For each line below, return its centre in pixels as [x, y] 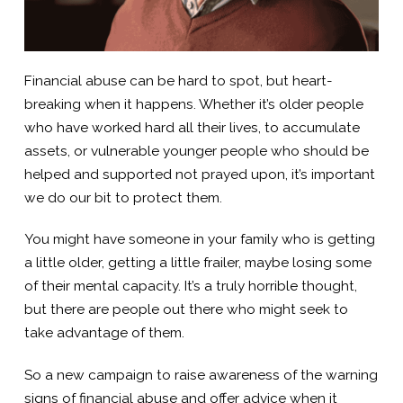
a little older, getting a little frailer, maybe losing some [197, 263]
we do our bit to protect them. [123, 198]
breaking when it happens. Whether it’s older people [193, 105]
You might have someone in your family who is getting [199, 240]
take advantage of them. [104, 333]
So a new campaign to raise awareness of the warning [201, 375]
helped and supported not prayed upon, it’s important [199, 175]
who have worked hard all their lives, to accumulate [192, 128]
